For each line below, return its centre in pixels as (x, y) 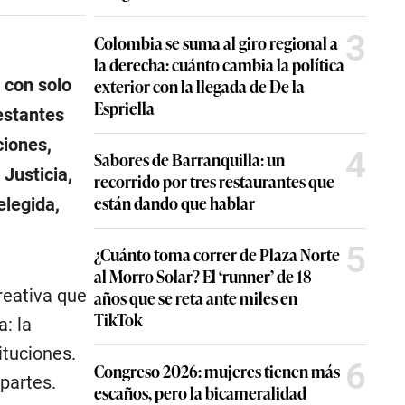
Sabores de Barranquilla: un (189, 159)
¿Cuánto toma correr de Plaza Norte (217, 254)
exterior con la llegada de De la (199, 86)
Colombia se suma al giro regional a (216, 42)
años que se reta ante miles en (196, 297)
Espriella (124, 108)
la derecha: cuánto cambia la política (219, 64)
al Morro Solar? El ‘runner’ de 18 (203, 276)
